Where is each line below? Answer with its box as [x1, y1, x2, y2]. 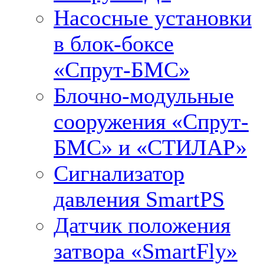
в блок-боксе [54, 31, 174, 56]
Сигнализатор [54, 161, 184, 186]
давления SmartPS [54, 187, 225, 212]
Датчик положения [54, 213, 230, 237]
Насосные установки [54, 5, 252, 30]
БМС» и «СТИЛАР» [54, 135, 247, 160]
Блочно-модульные [54, 83, 234, 108]
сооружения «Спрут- [54, 109, 249, 134]
